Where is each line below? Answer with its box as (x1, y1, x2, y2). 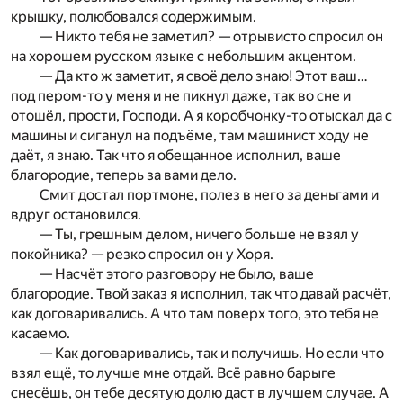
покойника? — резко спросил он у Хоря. (11, 246, 273, 264)
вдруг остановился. (11, 206, 141, 224)
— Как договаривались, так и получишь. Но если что (40, 345, 384, 363)
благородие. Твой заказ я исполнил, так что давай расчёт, (11, 285, 391, 303)
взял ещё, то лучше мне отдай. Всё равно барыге (11, 364, 336, 382)
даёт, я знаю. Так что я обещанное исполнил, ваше (11, 147, 341, 165)
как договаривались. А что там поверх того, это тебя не (11, 305, 379, 323)
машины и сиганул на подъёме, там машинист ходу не (11, 127, 369, 145)
